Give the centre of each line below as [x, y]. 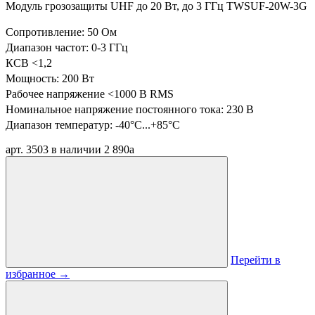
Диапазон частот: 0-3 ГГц [67, 47]
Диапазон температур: [60, 125]
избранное [32, 274]
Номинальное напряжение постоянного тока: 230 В [130, 109]
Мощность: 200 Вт [50, 78]
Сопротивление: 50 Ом [61, 32]
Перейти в [256, 260]
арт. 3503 [27, 149]
